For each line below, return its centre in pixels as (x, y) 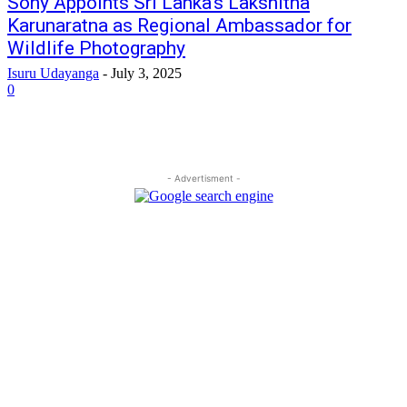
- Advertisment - (203, 178)
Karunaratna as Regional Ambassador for (179, 25)
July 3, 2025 (146, 73)
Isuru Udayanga (53, 73)
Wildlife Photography (96, 48)
